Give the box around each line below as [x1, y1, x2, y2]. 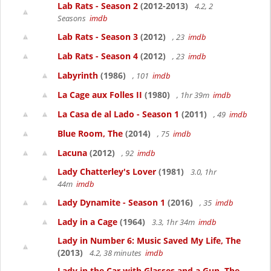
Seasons [57, 13, 90, 24]
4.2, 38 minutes [88, 247, 145, 258]
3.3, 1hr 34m [150, 217, 198, 227]
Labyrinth [57, 70, 98, 81]
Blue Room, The [57, 128, 123, 139]
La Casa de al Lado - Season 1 [57, 108, 179, 120]
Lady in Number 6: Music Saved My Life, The [57, 235, 241, 246]
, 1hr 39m [175, 90, 213, 100]
